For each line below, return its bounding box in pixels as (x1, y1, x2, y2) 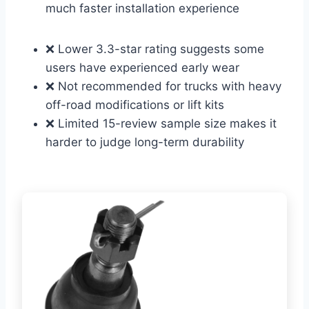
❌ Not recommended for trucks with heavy (46, 79, 281, 94)
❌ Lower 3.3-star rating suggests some (46, 42, 264, 57)
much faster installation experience (46, 1, 239, 16)
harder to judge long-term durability (46, 135, 244, 150)
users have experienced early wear (46, 61, 239, 75)
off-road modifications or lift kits (46, 98, 224, 112)
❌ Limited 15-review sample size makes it (46, 117, 277, 131)
